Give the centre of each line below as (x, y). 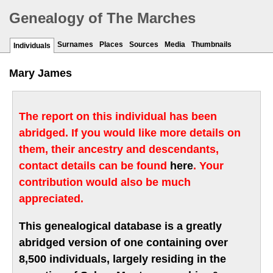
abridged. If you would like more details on (130, 133)
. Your (208, 166)
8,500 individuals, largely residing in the (122, 259)
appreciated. (51, 199)
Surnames (75, 45)
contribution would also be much (105, 183)
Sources (144, 45)
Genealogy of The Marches (102, 18)
